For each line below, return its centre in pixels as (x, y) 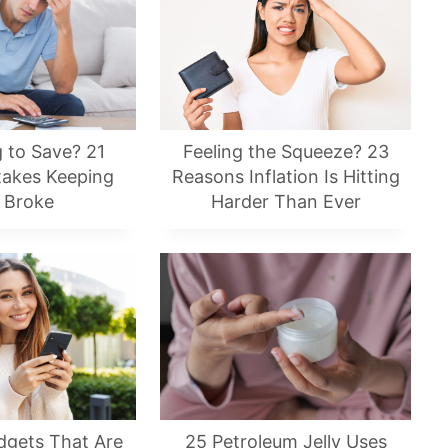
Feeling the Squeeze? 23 (285, 151)
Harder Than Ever (285, 201)
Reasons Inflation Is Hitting (285, 176)
